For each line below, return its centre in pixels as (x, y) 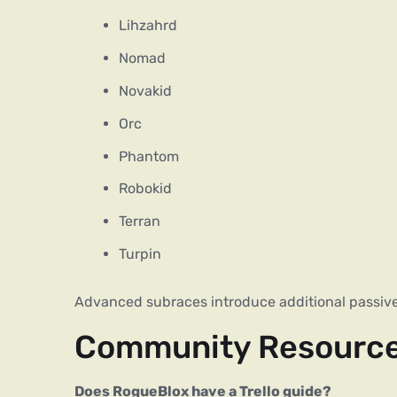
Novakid (145, 90)
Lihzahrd (148, 26)
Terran (140, 222)
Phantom (149, 156)
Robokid (145, 189)
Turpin (140, 253)
